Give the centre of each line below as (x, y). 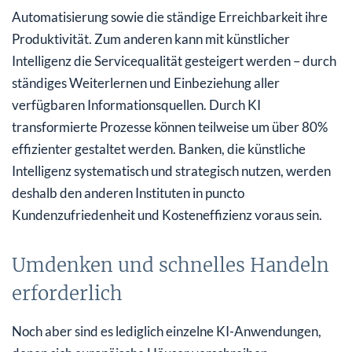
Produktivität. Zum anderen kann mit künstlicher (151, 39)
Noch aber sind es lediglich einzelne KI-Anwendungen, (167, 332)
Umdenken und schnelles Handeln (170, 266)
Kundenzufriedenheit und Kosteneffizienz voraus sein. (167, 215)
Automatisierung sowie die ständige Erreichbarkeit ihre (170, 17)
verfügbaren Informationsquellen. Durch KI (136, 105)
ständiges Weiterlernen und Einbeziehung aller (146, 83)
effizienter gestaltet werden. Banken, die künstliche (159, 149)
